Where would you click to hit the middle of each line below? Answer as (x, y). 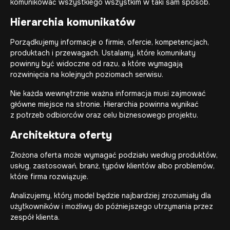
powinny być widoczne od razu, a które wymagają (97, 64)
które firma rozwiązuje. (49, 177)
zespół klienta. (35, 217)
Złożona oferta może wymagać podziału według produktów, (114, 155)
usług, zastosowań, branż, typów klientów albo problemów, (112, 166)
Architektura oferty (61, 135)
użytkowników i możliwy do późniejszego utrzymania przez (112, 206)
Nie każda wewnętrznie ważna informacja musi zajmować (108, 93)
